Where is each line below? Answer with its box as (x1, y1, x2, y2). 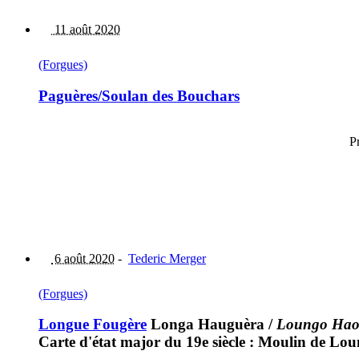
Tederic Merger (128, 251, 206, 265)
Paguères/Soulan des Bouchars (38, 87, 240, 104)
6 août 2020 (51, 251, 115, 265)
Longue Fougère (38, 316, 147, 333)
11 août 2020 (51, 22, 120, 37)
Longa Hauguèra (147, 316, 264, 333)
